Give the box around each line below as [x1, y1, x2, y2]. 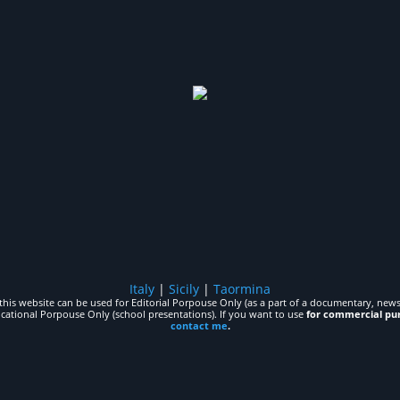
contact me [170, 319, 228, 333]
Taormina [213, 280, 271, 298]
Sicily [169, 280, 199, 298]
